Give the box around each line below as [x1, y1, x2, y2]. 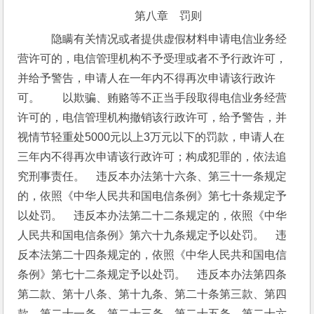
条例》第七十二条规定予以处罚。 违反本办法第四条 [18, 268, 287, 280]
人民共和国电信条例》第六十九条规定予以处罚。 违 [18, 229, 287, 241]
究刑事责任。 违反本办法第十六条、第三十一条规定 [18, 170, 287, 182]
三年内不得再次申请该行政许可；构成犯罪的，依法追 [18, 151, 287, 163]
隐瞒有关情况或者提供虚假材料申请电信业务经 [40, 33, 287, 45]
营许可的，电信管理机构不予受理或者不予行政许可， [18, 53, 287, 64]
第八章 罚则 [134, 10, 202, 22]
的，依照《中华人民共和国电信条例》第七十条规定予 [18, 190, 287, 202]
